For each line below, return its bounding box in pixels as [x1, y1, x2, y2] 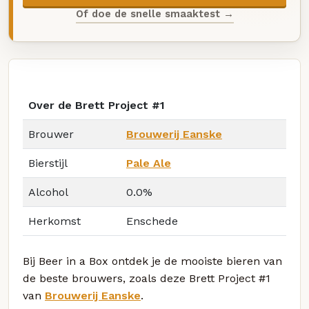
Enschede [126, 215, 178, 228]
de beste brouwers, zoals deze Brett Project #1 [23, 272, 270, 286]
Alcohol [28, 186, 68, 199]
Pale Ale [126, 157, 171, 170]
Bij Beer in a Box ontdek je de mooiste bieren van [23, 255, 282, 268]
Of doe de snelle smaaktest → [75, 7, 234, 20]
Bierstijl [28, 157, 68, 170]
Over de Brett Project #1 [28, 99, 165, 112]
